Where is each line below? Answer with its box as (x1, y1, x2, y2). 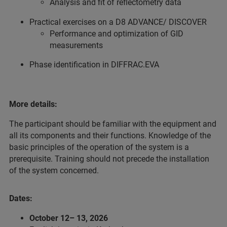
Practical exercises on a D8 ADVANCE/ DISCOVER (29, 17, 207, 27)
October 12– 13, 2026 (29, 213, 108, 223)
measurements (50, 41, 103, 50)
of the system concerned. (9, 166, 99, 175)
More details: (9, 99, 57, 109)
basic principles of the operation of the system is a (9, 142, 189, 152)
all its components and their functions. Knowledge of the (9, 131, 211, 140)
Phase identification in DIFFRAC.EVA (29, 60, 159, 69)
